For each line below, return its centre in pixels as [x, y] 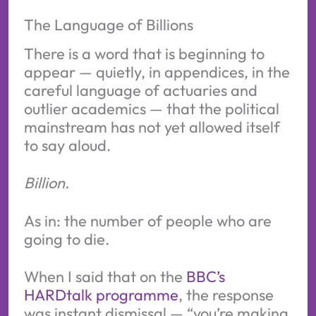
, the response [226, 294]
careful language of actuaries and [140, 90]
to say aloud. [67, 145]
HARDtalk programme [101, 294]
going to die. [66, 239]
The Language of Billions [108, 24]
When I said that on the [105, 276]
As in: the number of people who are [147, 220]
